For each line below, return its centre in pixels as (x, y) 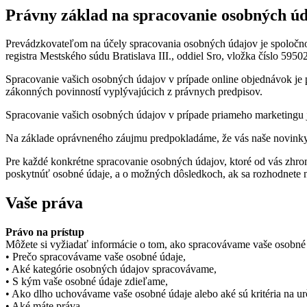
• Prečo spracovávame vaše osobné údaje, (96, 257)
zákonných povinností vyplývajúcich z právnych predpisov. (134, 92)
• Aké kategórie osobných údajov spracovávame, (111, 269)
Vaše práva (44, 203)
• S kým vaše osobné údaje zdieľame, (87, 282)
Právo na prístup (45, 232)
